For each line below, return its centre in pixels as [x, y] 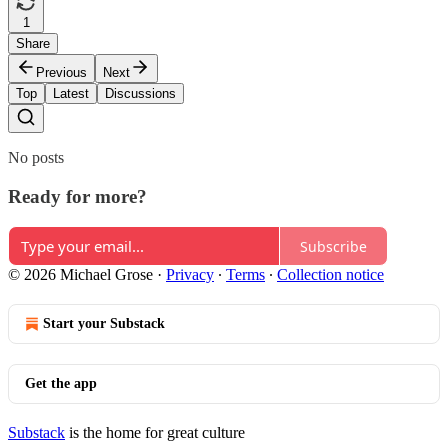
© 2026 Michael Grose [80, 275]
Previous [61, 72]
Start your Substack [104, 324]
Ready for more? [77, 196]
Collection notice [330, 275]
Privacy [190, 275]
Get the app [61, 384]
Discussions [140, 93]
